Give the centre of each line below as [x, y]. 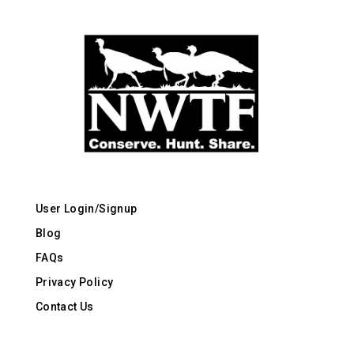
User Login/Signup [86, 208]
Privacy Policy [74, 282]
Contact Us [64, 306]
